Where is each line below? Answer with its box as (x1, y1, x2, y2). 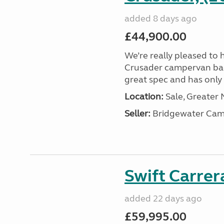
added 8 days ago (124, 13, 197, 24)
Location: (124, 91, 163, 102)
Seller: (124, 108, 150, 119)
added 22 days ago (124, 193, 202, 204)
